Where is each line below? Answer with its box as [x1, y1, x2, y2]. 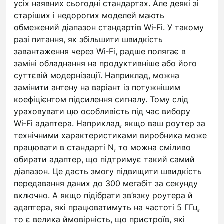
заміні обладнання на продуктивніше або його [14, 58, 197, 68]
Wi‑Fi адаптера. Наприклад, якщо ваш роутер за [14, 118, 205, 128]
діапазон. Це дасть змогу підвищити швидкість [14, 166, 202, 176]
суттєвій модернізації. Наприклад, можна [14, 70, 179, 80]
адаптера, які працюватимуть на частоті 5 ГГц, [14, 202, 200, 212]
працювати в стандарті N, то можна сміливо [14, 142, 191, 152]
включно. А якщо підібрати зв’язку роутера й [14, 190, 193, 200]
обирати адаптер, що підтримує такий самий [14, 154, 195, 164]
